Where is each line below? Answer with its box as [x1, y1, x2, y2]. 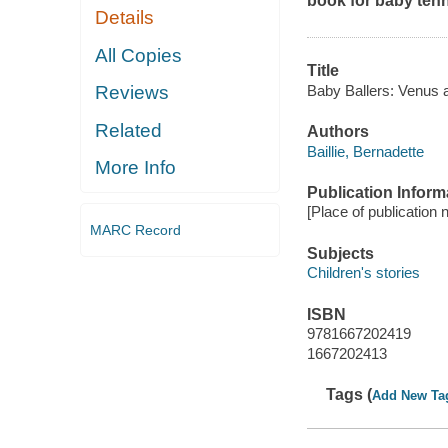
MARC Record [89, 221, 181, 238]
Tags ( [326, 386, 373, 404]
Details [95, 7, 155, 29]
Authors [306, 123, 369, 141]
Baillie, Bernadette [306, 142, 424, 160]
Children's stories [306, 264, 420, 282]
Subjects [306, 244, 374, 262]
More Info [95, 157, 177, 179]
